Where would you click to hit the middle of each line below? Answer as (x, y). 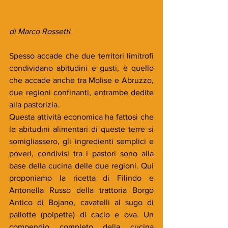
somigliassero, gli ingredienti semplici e (81, 141)
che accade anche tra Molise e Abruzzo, (81, 80)
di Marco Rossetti (40, 31)
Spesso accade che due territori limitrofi (81, 55)
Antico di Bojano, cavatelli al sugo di (81, 202)
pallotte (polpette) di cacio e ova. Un (81, 214)
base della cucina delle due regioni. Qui (81, 165)
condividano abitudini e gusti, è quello (81, 68)
